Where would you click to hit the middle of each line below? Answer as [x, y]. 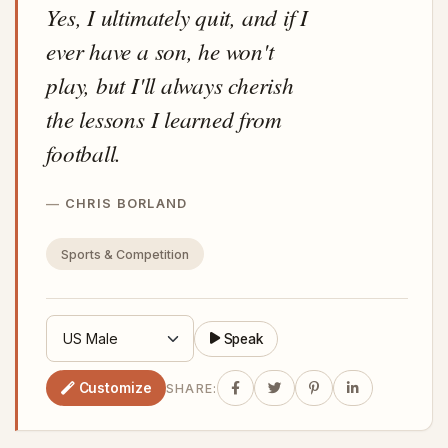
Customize [115, 387]
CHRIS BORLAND [126, 203]
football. [84, 152]
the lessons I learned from [164, 118]
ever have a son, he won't [160, 50]
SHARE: [191, 388]
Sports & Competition [124, 254]
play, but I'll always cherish [170, 84]
